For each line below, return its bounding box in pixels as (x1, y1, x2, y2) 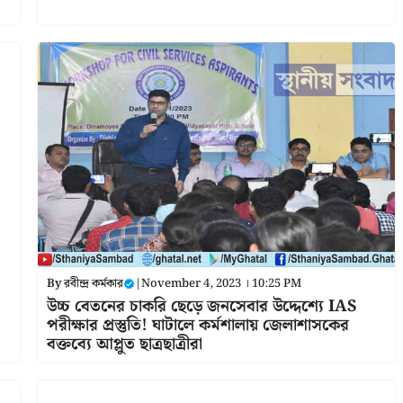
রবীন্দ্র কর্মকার (63, 273, 123, 293)
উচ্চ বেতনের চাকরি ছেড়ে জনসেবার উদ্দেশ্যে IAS (46, 292, 356, 319)
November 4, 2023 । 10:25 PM (140, 273, 301, 293)
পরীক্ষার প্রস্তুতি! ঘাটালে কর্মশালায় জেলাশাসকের (46, 311, 349, 338)
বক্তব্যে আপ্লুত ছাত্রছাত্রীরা (46, 330, 202, 357)
